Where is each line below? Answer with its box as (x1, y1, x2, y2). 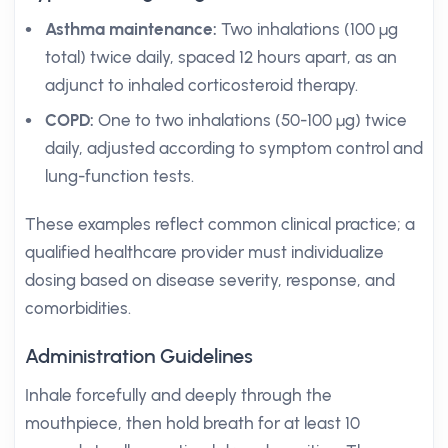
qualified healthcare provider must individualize (25, 242, 384, 262)
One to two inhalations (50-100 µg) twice (94, 110, 407, 130)
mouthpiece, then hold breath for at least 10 (25, 413, 360, 433)
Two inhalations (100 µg (217, 19, 398, 39)
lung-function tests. (45, 166, 194, 186)
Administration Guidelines (25, 344, 253, 368)
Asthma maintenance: (45, 19, 217, 39)
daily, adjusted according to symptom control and (45, 138, 423, 158)
